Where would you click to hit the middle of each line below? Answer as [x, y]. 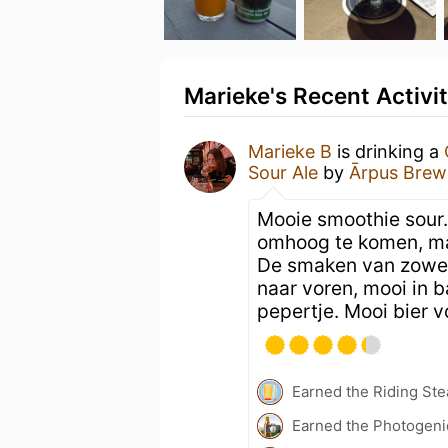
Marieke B [290, 151]
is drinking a [388, 151]
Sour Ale [283, 172]
